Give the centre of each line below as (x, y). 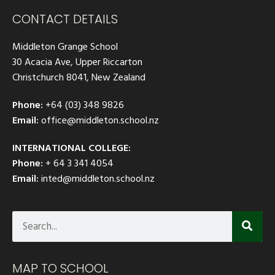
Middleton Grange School (65, 46)
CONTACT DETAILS (65, 19)
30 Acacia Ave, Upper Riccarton (77, 62)
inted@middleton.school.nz (98, 178)
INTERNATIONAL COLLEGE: (72, 148)
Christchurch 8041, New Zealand (79, 77)
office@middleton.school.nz (100, 120)
